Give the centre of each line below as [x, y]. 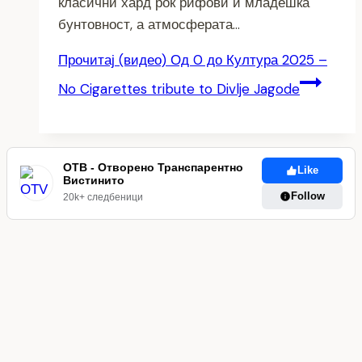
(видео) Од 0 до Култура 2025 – [221, 59]
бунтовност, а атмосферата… [149, 24]
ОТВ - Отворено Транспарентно [154, 168]
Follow [308, 196]
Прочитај [86, 59]
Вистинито [94, 181]
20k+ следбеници [103, 198]
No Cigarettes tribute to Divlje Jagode [179, 88]
